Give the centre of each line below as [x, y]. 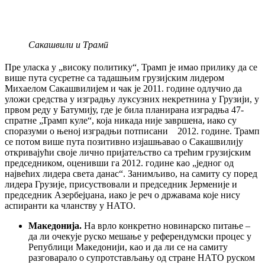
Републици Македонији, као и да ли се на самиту [128, 247]
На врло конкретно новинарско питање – [167, 226]
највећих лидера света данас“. [65, 174]
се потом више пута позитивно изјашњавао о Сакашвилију [124, 142]
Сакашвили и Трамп [68, 45]
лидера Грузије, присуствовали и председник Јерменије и [121, 185]
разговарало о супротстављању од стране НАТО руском [142, 258]
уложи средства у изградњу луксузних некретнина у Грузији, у [132, 99]
